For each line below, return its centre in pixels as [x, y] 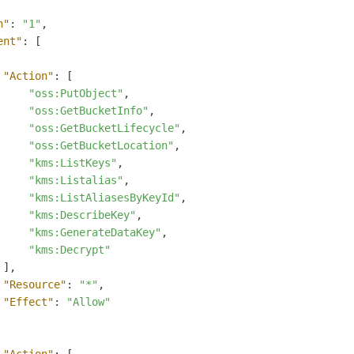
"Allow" [88, 302]
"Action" [28, 76]
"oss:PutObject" [76, 94]
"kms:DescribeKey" [82, 215]
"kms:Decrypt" [70, 250]
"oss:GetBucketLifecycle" [104, 128]
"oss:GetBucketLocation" [101, 146]
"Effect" [28, 302]
